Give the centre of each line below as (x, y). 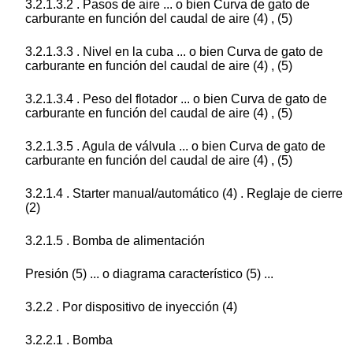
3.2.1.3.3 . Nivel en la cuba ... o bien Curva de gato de (174, 52)
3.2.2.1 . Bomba (69, 340)
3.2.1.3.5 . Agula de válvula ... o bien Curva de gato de (175, 147)
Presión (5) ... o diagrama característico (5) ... (149, 274)
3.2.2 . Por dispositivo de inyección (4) (131, 307)
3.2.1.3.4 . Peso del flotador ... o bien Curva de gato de (176, 99)
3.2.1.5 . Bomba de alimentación (115, 241)
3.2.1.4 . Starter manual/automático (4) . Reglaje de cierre (184, 194)
